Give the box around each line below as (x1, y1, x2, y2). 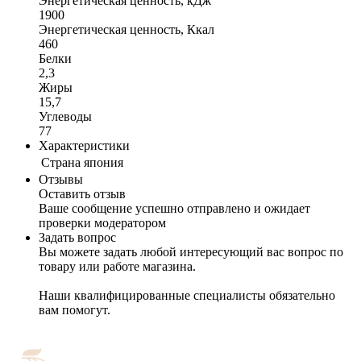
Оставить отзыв (39, 187, 126, 201)
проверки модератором (39, 216, 166, 230)
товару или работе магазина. (39, 259, 196, 274)
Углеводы (39, 110, 92, 124)
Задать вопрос (39, 230, 116, 245)
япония (84, 156, 123, 170)
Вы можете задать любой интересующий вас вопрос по (39, 245, 343, 259)
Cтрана (41, 156, 81, 170)
